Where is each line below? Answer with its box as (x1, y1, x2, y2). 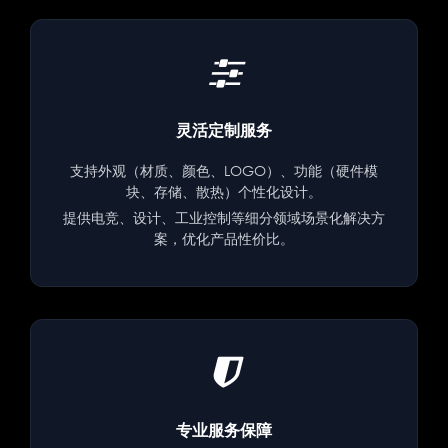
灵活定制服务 (176, 119, 272, 140)
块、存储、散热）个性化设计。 (126, 182, 322, 200)
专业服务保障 (176, 419, 272, 440)
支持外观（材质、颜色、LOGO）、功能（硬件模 (70, 161, 378, 179)
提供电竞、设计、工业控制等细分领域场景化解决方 (63, 208, 385, 226)
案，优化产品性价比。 (154, 229, 294, 247)
